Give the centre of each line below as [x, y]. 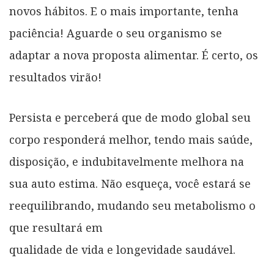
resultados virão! [55, 77]
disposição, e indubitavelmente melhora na [127, 161]
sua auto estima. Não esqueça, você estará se [130, 183]
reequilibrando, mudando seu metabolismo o [132, 206]
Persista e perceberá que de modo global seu [130, 117]
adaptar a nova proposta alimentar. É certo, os [134, 55]
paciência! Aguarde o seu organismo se [116, 33]
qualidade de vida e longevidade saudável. [122, 250]
